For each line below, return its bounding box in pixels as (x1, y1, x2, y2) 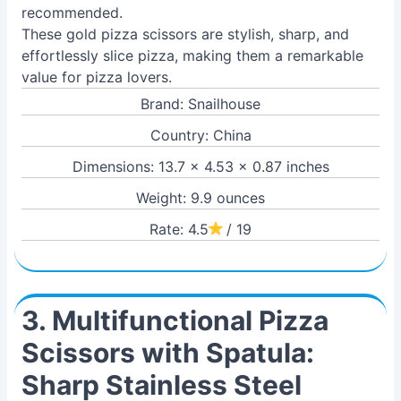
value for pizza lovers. (21, 68, 172, 86)
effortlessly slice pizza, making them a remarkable (21, 47, 363, 64)
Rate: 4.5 (149, 220, 209, 238)
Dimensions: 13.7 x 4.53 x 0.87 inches (72, 158, 329, 175)
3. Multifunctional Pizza (21, 304, 328, 337)
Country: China (149, 126, 252, 144)
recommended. (21, 4, 123, 21)
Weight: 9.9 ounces (136, 189, 265, 207)
